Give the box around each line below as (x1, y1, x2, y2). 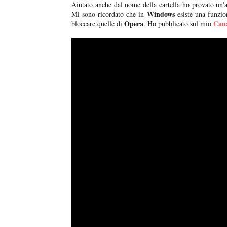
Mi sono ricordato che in (71, 9, 147, 19)
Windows (146, 9, 175, 20)
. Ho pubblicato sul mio (143, 19, 213, 29)
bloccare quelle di (71, 19, 122, 29)
